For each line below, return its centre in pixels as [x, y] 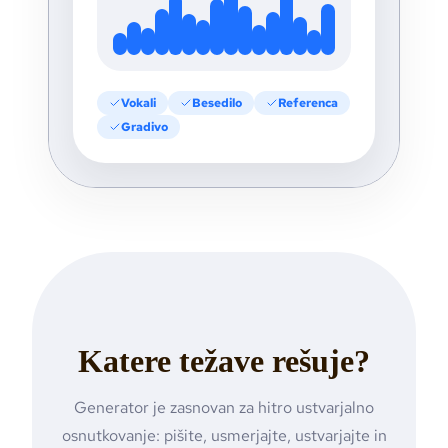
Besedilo [217, 103]
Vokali [138, 103]
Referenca [308, 103]
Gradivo [144, 127]
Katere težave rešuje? [224, 361]
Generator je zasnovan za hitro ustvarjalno [224, 408]
